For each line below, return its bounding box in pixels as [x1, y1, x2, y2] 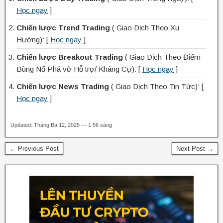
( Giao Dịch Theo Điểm [123, 52, 201, 61]
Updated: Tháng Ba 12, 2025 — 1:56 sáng [10, 121, 112, 128]
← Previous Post [9, 144, 59, 152]
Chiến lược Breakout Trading [16, 52, 123, 61]
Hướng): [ [16, 35, 50, 44]
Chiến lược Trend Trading [16, 23, 110, 32]
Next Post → [176, 144, 214, 152]
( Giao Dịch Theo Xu [110, 23, 179, 32]
